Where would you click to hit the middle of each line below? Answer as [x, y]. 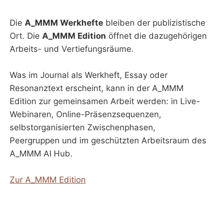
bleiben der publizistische [154, 23]
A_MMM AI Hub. [41, 154]
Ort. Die [26, 36]
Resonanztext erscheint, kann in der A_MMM [97, 88]
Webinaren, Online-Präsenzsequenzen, [85, 115]
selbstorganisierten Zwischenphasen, [83, 128]
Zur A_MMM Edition [48, 180]
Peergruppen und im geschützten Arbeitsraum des [108, 141]
